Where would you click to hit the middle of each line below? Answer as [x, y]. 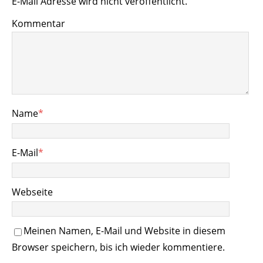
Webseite [32, 192]
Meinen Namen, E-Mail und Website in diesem [124, 231]
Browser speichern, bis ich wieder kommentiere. [118, 247]
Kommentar [38, 24]
